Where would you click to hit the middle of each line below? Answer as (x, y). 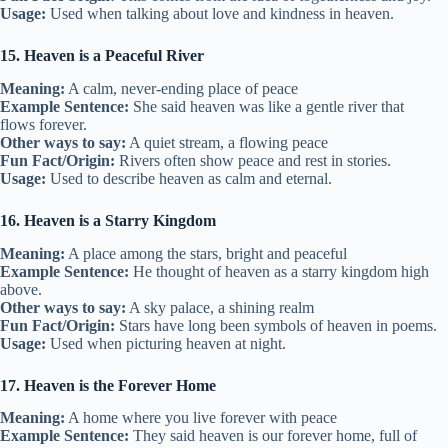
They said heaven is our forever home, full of (273, 436)
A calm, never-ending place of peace (181, 88)
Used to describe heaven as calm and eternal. (189, 178)
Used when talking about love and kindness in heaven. (220, 13)
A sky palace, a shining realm (220, 307)
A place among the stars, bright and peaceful (206, 253)
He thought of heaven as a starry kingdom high (279, 271)
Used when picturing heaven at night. (166, 343)
